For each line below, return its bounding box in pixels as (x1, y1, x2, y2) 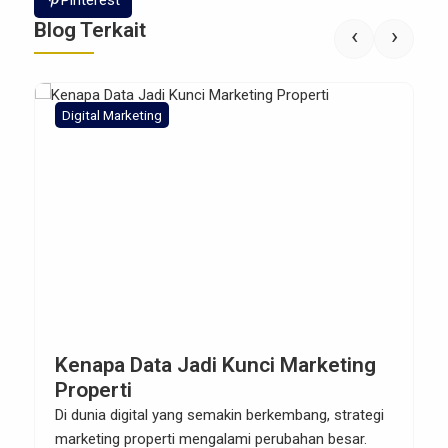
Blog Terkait (34, 18, 146, 42)
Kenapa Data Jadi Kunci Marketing (55, 353, 376, 377)
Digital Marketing (62, 107, 162, 123)
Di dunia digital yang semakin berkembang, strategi (55, 406, 384, 424)
